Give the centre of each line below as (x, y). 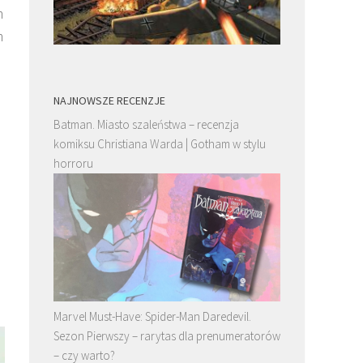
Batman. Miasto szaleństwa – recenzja (146, 124)
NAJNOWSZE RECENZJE (109, 100)
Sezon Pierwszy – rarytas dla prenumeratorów (167, 335)
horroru (73, 163)
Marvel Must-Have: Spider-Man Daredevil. (152, 316)
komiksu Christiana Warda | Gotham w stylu (160, 143)
